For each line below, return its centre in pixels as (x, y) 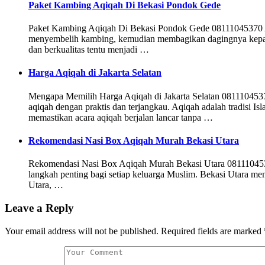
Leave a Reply (39, 208)
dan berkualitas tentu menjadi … (89, 50)
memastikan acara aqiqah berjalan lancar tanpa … (121, 117)
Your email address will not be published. (82, 231)
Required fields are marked (211, 231)
